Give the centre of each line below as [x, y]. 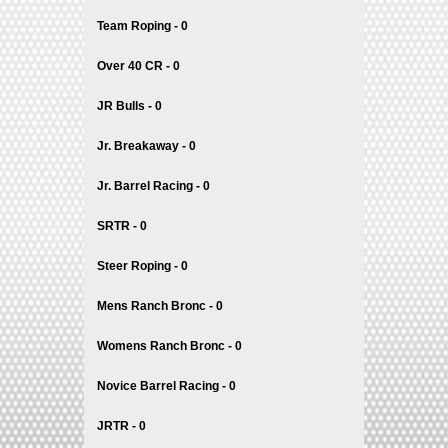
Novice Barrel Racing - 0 [166, 386]
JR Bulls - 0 [129, 106]
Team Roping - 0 [142, 26]
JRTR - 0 [121, 426]
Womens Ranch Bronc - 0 [169, 346]
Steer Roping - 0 [142, 266]
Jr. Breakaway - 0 [146, 146]
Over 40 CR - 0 [138, 66]
